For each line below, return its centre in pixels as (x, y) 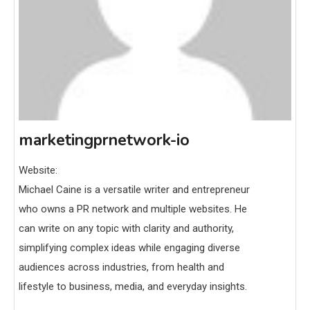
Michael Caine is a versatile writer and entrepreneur (134, 189)
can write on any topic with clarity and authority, (126, 228)
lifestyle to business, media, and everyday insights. (133, 286)
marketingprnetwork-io (104, 140)
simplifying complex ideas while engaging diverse (129, 247)
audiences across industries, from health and (121, 267)
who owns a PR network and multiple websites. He (133, 209)
